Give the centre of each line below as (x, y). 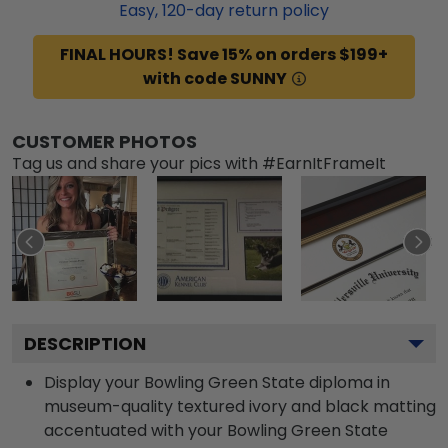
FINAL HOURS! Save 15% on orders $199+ (224, 54)
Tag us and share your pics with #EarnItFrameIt (199, 163)
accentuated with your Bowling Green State (216, 430)
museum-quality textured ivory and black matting (240, 406)
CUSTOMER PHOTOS (104, 141)
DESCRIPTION (85, 343)
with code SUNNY (214, 78)
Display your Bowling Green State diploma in (217, 382)
